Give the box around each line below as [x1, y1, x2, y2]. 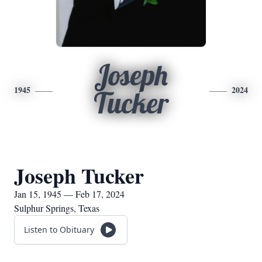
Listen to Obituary [24, 224, 94, 235]
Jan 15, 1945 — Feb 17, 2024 [14, 188, 125, 200]
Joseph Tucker [14, 160, 144, 191]
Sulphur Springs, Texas [14, 202, 99, 214]
